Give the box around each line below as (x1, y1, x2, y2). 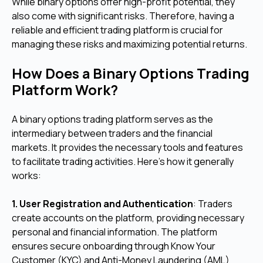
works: (12, 169, 41, 183)
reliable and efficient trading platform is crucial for (12, 23, 223, 37)
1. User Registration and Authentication (12, 197, 193, 211)
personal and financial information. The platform (12, 225, 217, 239)
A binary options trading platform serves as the (12, 113, 213, 126)
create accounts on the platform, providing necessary (12, 211, 244, 225)
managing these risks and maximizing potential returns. (12, 38, 247, 51)
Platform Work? (12, 80, 118, 100)
